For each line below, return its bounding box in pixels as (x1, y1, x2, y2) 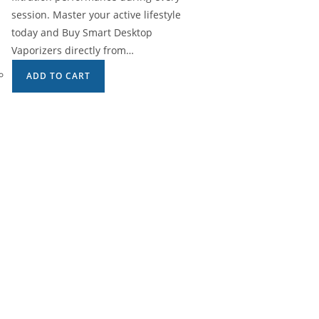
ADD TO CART (26, 69, 90, 82)
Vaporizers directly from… (11, 43, 134, 57)
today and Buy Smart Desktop (11, 25, 152, 39)
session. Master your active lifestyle (11, 7, 181, 21)
